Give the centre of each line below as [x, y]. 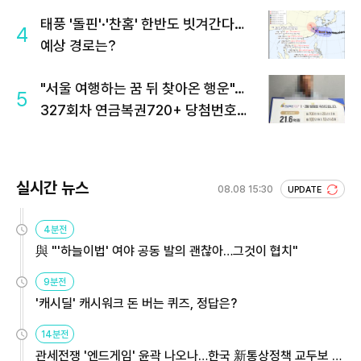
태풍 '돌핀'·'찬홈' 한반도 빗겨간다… [142, 24]
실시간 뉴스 [52, 188]
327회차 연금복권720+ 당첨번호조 [145, 110]
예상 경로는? [78, 46]
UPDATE [306, 190]
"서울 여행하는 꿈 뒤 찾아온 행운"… [142, 88]
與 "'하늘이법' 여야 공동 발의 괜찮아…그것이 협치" [167, 251]
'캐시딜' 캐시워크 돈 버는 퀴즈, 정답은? [136, 303]
